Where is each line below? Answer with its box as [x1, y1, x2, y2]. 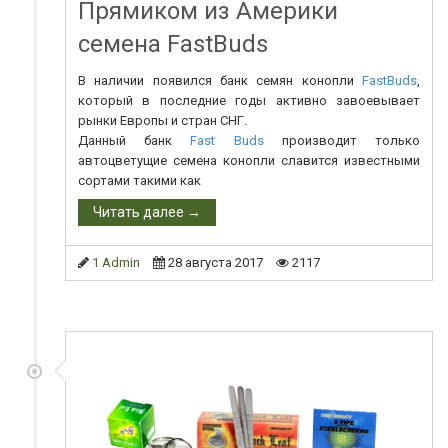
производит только [263, 133, 421, 149]
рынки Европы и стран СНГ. [78, 113, 247, 129]
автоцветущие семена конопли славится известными [78, 153, 420, 169]
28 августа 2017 [168, 255, 263, 271]
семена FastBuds [78, 30, 268, 59]
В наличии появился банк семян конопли [78, 73, 362, 89]
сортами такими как [78, 173, 201, 189]
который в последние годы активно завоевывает [78, 93, 420, 109]
